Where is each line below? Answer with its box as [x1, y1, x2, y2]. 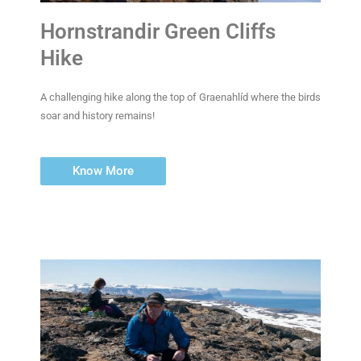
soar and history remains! [40, 109, 155, 122]
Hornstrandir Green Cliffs [40, 19, 276, 44]
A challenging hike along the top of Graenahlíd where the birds [40, 90, 321, 103]
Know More [73, 164, 134, 179]
